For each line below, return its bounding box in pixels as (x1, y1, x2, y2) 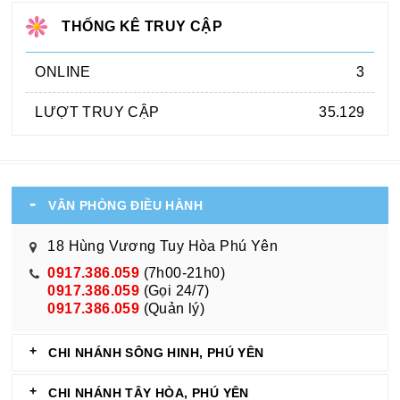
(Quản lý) (139, 300, 205, 316)
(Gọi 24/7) (139, 282, 210, 298)
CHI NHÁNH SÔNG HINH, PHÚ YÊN (48, 345, 264, 360)
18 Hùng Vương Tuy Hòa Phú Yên (47, 237, 279, 254)
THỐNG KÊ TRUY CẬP (62, 18, 223, 34)
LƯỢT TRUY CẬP (35, 104, 160, 120)
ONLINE (35, 63, 91, 79)
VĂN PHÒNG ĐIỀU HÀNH (48, 197, 204, 212)
